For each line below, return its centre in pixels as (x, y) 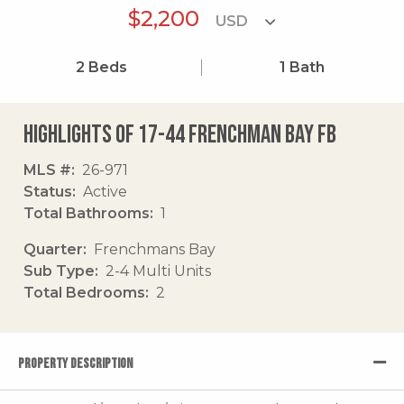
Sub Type (59, 271)
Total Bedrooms (84, 292)
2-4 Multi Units (158, 271)
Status (48, 191)
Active (105, 191)
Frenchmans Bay (155, 249)
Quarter (53, 249)
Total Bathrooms (87, 213)
